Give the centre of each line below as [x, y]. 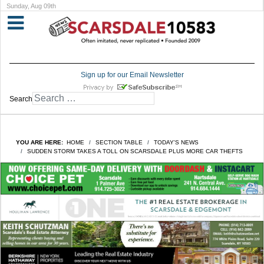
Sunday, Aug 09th [31, 6]
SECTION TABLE [119, 143]
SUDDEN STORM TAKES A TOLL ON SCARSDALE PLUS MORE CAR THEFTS [135, 151]
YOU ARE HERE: [41, 143]
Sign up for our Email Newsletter [132, 75]
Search [21, 99]
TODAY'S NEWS [176, 143]
